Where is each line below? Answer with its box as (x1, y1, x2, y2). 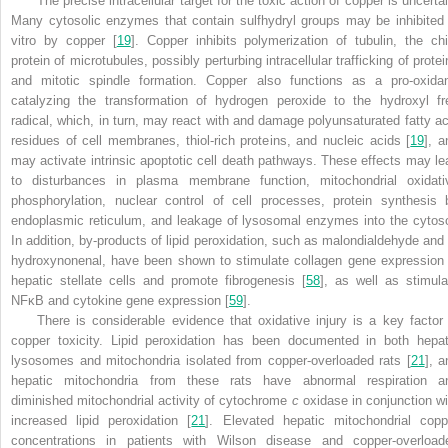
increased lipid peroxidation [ (11, 412, 192, 428)
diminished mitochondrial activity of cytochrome (11, 392, 292, 408)
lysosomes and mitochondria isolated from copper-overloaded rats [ (11, 352, 411, 368)
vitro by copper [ (11, 32, 117, 48)
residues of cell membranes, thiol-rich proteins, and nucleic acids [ (11, 132, 411, 148)
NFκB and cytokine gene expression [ (11, 292, 229, 308)
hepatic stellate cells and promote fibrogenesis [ (11, 272, 306, 288)
